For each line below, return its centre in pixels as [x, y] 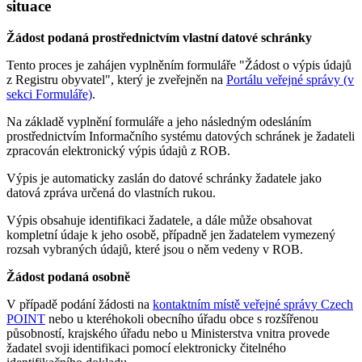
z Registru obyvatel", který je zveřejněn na [116, 80]
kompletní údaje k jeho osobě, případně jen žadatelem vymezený [171, 235]
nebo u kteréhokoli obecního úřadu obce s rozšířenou [182, 319]
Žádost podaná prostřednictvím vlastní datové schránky [159, 38]
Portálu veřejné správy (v [290, 80]
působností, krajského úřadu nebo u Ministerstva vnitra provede [168, 334]
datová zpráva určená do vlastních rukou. [111, 193]
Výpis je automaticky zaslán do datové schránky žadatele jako [164, 179]
